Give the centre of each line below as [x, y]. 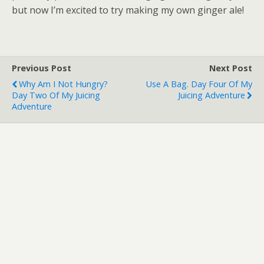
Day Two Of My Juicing [56, 95]
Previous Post [42, 68]
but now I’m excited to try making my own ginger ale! [128, 10]
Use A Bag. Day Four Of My [199, 84]
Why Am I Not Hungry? [63, 84]
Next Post [231, 68]
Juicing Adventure [212, 95]
